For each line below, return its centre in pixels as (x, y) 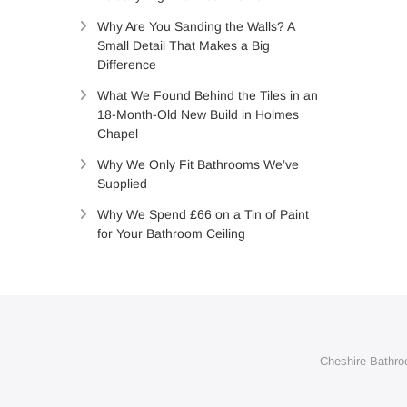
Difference (127, 65)
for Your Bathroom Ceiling (171, 234)
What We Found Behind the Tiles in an (208, 96)
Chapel (118, 134)
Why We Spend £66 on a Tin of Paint (203, 215)
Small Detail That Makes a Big (184, 46)
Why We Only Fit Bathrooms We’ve (198, 165)
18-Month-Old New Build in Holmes (198, 115)
